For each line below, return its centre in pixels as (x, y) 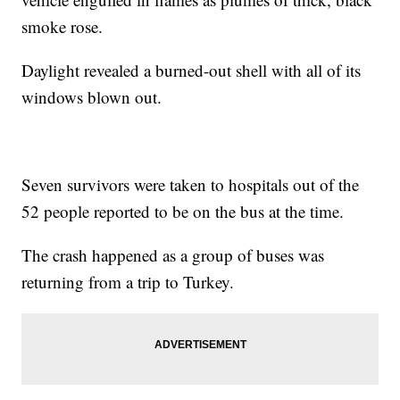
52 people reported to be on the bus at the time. (183, 212)
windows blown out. (92, 97)
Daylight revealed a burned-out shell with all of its (192, 71)
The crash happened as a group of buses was (173, 255)
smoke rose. (62, 27)
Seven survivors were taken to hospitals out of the (191, 185)
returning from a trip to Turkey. (128, 282)
